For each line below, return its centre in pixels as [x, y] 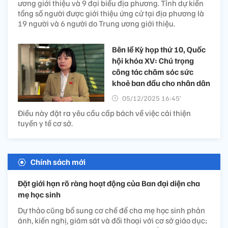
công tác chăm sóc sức [153, 72]
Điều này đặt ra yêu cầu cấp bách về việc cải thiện [104, 113]
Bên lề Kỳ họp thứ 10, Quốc [159, 50]
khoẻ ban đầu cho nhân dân [161, 83]
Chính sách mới [58, 162]
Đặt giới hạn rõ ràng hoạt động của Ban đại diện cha [109, 183]
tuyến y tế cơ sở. [45, 123]
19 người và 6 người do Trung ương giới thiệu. [96, 24]
